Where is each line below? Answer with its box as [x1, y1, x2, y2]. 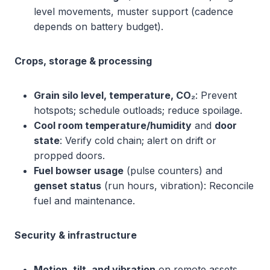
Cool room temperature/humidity [34, 119, 192, 131]
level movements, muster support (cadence [34, 5, 233, 17]
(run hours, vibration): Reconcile [101, 180, 254, 192]
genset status [34, 180, 101, 192]
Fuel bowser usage [34, 165, 124, 177]
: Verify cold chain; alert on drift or [60, 134, 216, 146]
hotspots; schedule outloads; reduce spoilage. [34, 104, 242, 116]
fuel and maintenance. [34, 195, 135, 207]
